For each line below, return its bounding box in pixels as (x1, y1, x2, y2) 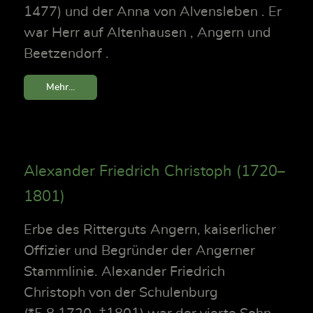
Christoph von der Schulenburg (24, 286, 218, 300)
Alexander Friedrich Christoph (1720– (24, 163, 285, 180)
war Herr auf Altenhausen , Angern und (24, 26, 271, 41)
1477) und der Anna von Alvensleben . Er (24, 5, 282, 20)
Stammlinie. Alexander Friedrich (24, 265, 225, 279)
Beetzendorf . (24, 47, 109, 61)
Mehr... (46, 82, 75, 93)
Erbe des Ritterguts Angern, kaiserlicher (24, 223, 276, 238)
